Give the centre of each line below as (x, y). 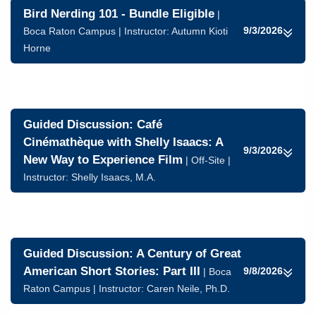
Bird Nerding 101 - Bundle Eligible (119, 14)
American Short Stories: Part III (112, 271)
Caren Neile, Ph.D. (188, 288)
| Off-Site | (208, 160)
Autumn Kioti (200, 31)
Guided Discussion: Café (93, 124)
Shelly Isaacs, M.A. (114, 177)
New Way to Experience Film (103, 160)
